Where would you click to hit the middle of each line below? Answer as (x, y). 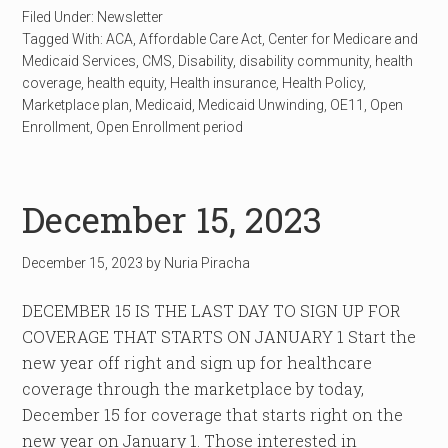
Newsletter (130, 17)
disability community (304, 61)
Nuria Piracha (207, 263)
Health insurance (223, 83)
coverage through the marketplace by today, (193, 388)
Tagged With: (64, 39)
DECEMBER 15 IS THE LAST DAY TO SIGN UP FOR (212, 310)
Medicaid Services (79, 61)
